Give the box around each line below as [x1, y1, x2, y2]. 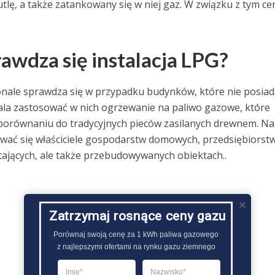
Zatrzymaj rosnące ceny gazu [49, 208, 226, 223]
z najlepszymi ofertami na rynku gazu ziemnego [56, 242, 215, 251]
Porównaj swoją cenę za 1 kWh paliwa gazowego [53, 230, 219, 239]
